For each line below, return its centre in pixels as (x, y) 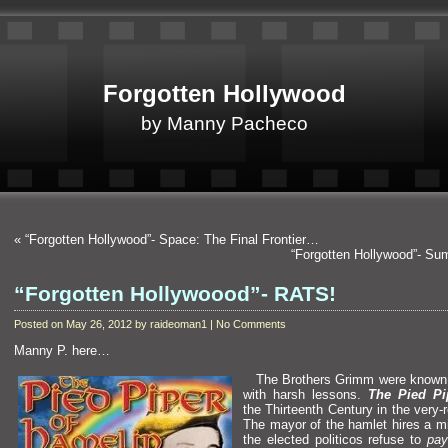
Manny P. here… (62, 351)
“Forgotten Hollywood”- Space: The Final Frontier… (172, 239)
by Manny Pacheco (224, 123)
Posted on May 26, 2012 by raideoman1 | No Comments (150, 324)
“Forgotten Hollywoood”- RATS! (175, 294)
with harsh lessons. (305, 394)
